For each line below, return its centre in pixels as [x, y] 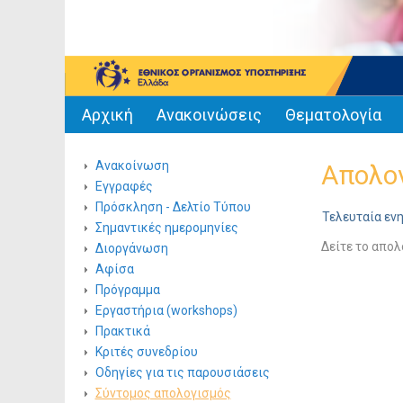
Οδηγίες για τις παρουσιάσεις [182, 372]
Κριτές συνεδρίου [146, 352]
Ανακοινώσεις [209, 115]
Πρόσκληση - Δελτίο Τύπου [173, 207]
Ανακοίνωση [132, 166]
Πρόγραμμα [127, 290]
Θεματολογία [333, 115]
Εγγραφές [124, 186]
